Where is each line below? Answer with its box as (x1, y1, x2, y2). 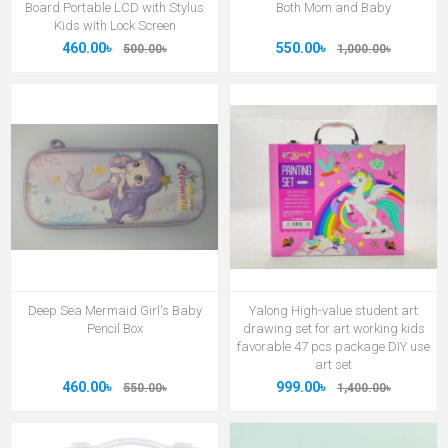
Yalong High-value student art (249, 302, 418, 318)
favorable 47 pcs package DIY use (237, 338, 430, 354)
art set (315, 356, 352, 372)
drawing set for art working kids (242, 320, 425, 336)
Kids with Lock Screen (53, 17, 176, 33)
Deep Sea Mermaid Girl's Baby (27, 302, 202, 318)
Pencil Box (86, 320, 143, 336)
